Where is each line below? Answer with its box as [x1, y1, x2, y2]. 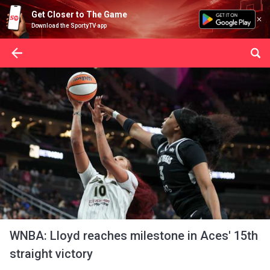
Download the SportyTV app [31, 22, 107, 29]
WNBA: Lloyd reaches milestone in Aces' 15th [10, 228, 258, 243]
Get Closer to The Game [31, 10, 127, 19]
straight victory [10, 246, 93, 261]
